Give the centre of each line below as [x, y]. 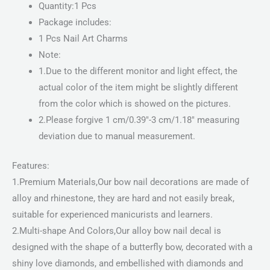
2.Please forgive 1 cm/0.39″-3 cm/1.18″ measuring [139, 120]
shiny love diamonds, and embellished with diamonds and [127, 263]
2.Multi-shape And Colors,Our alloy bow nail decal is [117, 231]
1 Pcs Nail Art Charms [83, 39]
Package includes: [75, 23]
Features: [31, 165]
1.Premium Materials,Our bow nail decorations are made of [130, 182]
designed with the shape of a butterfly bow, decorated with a [132, 247]
